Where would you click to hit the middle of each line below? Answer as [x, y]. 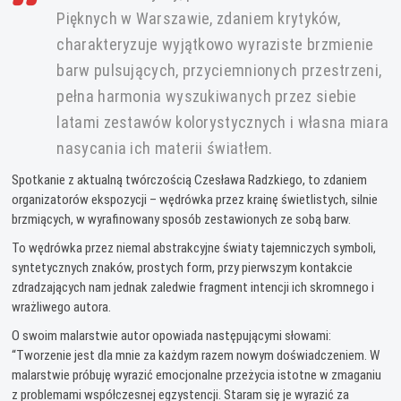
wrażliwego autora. [62, 307]
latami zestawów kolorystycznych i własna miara [223, 122]
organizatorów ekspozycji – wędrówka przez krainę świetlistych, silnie [195, 199]
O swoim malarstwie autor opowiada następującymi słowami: [172, 335]
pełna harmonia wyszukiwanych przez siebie [207, 96]
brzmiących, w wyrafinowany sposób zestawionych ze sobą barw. [182, 219]
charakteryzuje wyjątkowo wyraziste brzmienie [215, 44]
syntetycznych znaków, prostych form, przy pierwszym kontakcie [183, 267]
